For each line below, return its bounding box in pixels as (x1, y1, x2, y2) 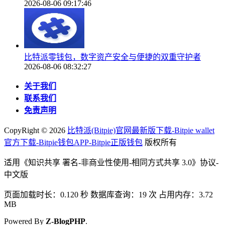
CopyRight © (4, 126, 49, 135)
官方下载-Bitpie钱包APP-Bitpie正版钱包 (4, 138, 143, 147)
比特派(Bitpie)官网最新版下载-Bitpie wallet (67, 126, 214, 135)
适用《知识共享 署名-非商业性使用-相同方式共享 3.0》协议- (4, 158, 218, 167)
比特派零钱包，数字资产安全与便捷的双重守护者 (24, 53, 201, 62)
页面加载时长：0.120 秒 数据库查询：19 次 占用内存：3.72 (4, 190, 213, 199)
